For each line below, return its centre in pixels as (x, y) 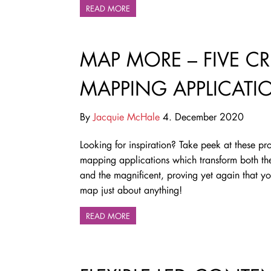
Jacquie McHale (126, 116)
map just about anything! (131, 189)
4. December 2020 (202, 116)
